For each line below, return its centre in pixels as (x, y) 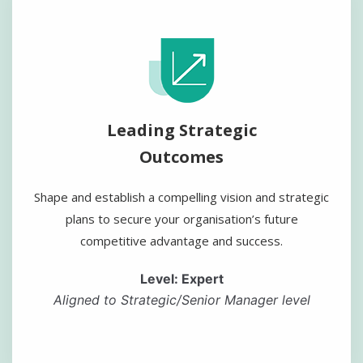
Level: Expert (181, 278)
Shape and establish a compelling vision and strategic (181, 196)
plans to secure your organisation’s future (181, 218)
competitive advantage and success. (181, 240)
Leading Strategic (181, 130)
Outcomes (181, 156)
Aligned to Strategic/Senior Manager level (181, 299)
